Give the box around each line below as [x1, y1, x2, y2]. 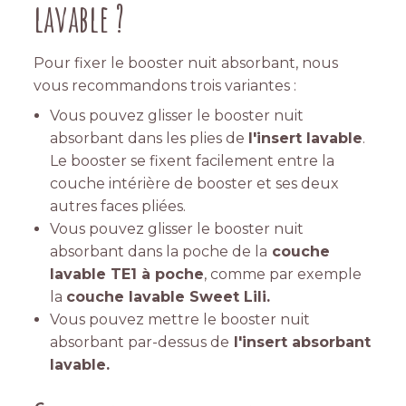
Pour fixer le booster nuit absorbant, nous [34, 54, 339, 72]
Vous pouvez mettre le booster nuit [50, 311, 310, 329]
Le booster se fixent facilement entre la [50, 152, 334, 170]
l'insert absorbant [229, 333, 371, 352]
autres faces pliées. [50, 198, 186, 216]
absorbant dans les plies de [50, 130, 248, 148]
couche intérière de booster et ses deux [50, 175, 339, 193]
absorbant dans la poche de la [50, 243, 267, 261]
